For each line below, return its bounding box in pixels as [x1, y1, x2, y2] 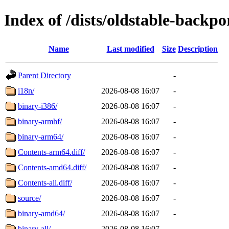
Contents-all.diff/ [18, 178, 72, 187]
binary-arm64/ [18, 132, 63, 141]
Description [178, 44, 218, 53]
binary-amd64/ [18, 209, 65, 218]
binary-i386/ [18, 101, 57, 110]
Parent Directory [18, 71, 71, 80]
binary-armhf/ [18, 117, 62, 126]
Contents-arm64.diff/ [18, 147, 85, 156]
